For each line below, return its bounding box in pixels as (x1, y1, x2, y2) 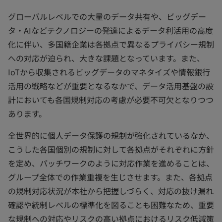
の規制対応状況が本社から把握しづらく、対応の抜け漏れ (8, 185, 214, 197)
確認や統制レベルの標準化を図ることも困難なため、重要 (8, 199, 214, 211)
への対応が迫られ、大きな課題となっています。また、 (8, 52, 205, 64)
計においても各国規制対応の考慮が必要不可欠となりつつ (8, 94, 214, 106)
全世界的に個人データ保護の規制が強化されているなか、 (8, 129, 214, 141)
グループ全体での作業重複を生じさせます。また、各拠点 (8, 171, 213, 183)
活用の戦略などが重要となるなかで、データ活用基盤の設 (8, 80, 214, 92)
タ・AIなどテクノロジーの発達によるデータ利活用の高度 (8, 24, 213, 36)
